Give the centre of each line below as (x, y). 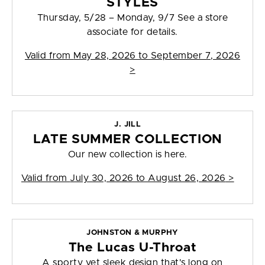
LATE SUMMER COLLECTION (127, 140)
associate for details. (132, 32)
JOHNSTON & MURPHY (132, 233)
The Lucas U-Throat (132, 248)
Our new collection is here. (127, 155)
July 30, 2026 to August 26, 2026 (148, 178)
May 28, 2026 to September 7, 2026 (157, 56)
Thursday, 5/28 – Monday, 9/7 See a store (132, 18)
